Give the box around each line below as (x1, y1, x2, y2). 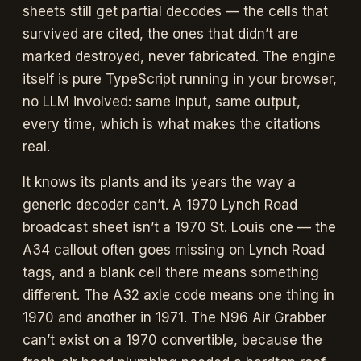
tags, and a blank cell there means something (23, 263, 319, 280)
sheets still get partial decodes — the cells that (23, 2, 328, 19)
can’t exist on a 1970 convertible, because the (23, 331, 322, 348)
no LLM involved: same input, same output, (23, 93, 301, 110)
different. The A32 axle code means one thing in (23, 286, 334, 303)
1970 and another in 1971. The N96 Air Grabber (23, 309, 326, 326)
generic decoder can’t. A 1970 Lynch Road (23, 196, 297, 213)
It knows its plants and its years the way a (23, 173, 296, 190)
